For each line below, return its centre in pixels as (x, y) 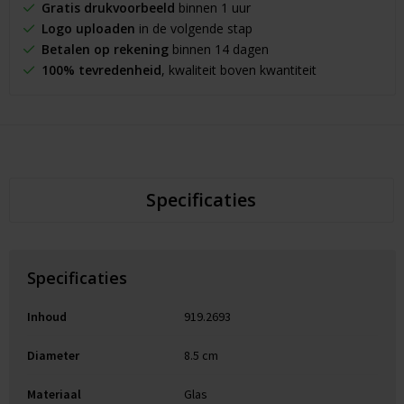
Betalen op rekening (105, 50)
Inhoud (46, 317)
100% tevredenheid (101, 70)
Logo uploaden (88, 29)
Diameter (53, 356)
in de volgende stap (193, 29)
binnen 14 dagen (218, 50)
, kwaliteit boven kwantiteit (239, 70)
